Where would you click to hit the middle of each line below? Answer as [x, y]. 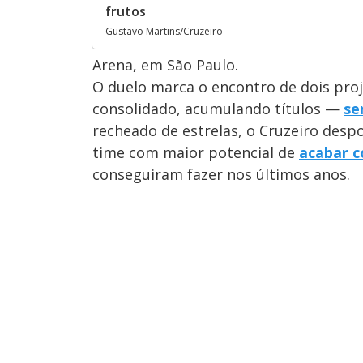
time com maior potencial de [196, 152]
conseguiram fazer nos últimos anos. [221, 174]
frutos [126, 11]
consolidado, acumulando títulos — [218, 109]
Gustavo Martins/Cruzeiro [164, 31]
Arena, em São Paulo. [165, 65]
